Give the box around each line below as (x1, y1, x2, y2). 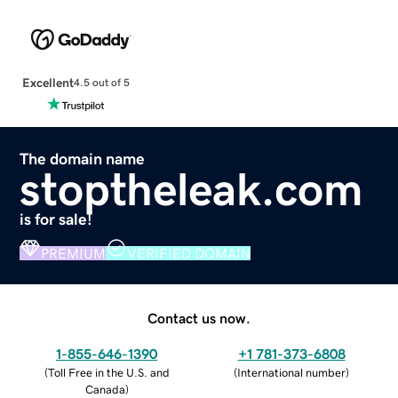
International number (237, 366, 346, 378)
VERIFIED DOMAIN (127, 245, 251, 260)
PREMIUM (41, 245, 107, 260)
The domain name (20, 150, 146, 167)
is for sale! (20, 211, 93, 227)
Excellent (21, 76, 74, 89)
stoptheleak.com (20, 165, 364, 212)
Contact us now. (147, 310, 251, 325)
